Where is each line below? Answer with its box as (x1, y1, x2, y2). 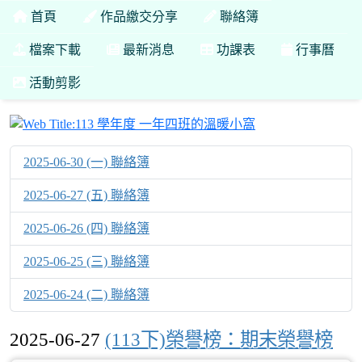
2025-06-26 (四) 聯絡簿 (23, 221, 149, 235)
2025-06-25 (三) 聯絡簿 (23, 255, 149, 268)
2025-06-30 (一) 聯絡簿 (23, 155, 149, 169)
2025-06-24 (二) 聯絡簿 (23, 288, 149, 301)
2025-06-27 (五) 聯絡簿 (23, 188, 149, 202)
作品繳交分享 (97, 10, 178, 23)
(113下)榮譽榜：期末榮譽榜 (105, 329, 333, 350)
